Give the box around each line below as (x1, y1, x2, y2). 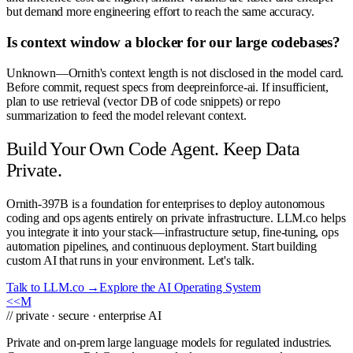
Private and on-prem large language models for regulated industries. (6, 335, 333, 349)
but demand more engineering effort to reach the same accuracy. (6, 5, 315, 19)
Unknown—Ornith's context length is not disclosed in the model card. (6, 65, 344, 80)
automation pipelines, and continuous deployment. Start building (6, 239, 317, 253)
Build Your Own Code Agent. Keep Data (6, 138, 300, 159)
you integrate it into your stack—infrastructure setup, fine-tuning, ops (6, 225, 339, 239)
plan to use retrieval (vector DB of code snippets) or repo (6, 94, 281, 108)
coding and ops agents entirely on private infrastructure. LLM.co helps (6, 210, 346, 225)
